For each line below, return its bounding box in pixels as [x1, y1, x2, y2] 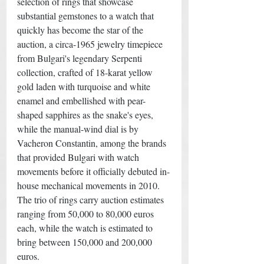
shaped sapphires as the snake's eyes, [17, 108, 156, 121]
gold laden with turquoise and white [17, 80, 153, 93]
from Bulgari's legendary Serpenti [17, 51, 144, 64]
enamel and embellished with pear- [17, 94, 146, 107]
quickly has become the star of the [17, 23, 146, 36]
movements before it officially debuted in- [17, 164, 170, 177]
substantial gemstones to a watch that [17, 9, 156, 22]
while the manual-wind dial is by [17, 122, 141, 135]
